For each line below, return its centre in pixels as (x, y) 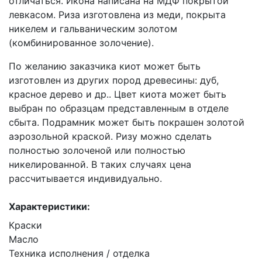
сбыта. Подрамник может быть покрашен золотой (127, 122)
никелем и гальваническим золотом (93, 29)
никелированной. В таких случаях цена (100, 164)
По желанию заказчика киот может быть (105, 66)
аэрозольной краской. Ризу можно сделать (110, 136)
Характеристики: (49, 206)
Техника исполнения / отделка (79, 253)
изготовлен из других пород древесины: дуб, (114, 80)
